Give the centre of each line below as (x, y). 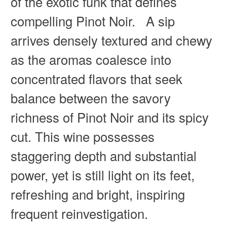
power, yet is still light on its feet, (102, 175)
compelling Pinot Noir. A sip (92, 21)
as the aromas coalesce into (91, 59)
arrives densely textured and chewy (111, 40)
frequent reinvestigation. (79, 213)
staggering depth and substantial (103, 155)
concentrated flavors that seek (96, 78)
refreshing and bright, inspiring (98, 194)
